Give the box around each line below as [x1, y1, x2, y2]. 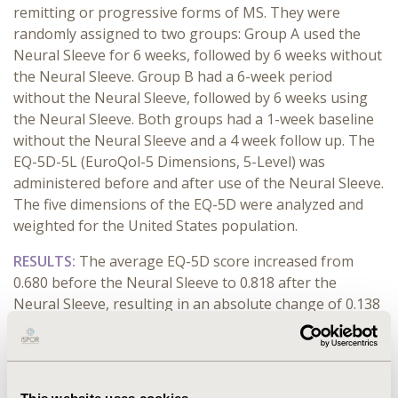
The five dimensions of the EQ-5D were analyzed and [13, 195, 363, 214]
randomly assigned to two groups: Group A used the [13, 24, 361, 44]
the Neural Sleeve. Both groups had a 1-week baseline [13, 109, 374, 129]
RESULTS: [13, 251, 79, 271]
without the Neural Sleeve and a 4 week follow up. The [13, 131, 375, 150]
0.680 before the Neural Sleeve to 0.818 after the [13, 273, 337, 292]
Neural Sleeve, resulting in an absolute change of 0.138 [13, 294, 380, 314]
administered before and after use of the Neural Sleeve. [13, 173, 384, 193]
